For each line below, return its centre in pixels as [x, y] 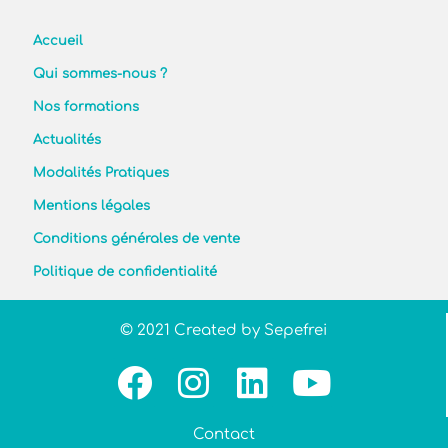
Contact [224, 435]
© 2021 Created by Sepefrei [223, 331]
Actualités [67, 139]
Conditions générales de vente [137, 238]
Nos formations [86, 106]
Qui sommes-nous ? [100, 73]
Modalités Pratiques [101, 172]
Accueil [58, 40]
